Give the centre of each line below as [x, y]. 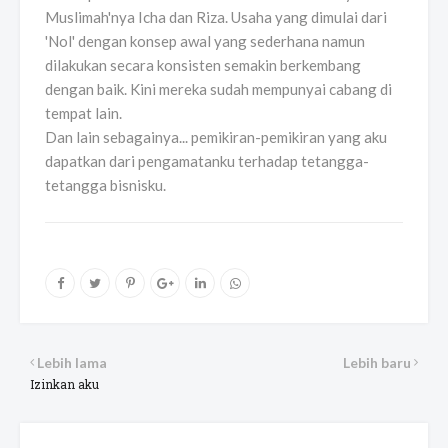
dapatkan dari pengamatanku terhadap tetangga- [207, 161]
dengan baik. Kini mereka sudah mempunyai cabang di [218, 89]
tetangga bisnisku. [105, 185]
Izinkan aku [64, 384]
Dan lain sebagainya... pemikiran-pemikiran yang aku [216, 137]
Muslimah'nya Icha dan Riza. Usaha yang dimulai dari [216, 17]
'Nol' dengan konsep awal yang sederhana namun [205, 41]
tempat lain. [83, 113]
